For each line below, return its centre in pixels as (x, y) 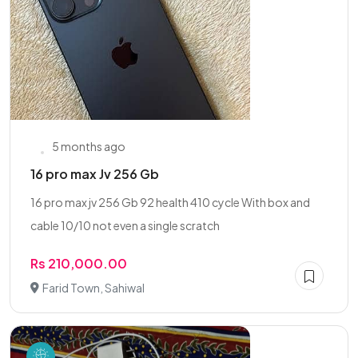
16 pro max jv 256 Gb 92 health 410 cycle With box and (170, 202)
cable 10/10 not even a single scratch (125, 225)
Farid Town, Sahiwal (93, 288)
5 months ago (89, 146)
